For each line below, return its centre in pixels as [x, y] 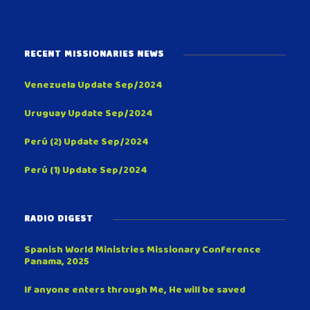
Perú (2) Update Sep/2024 [86, 143]
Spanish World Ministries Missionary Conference [143, 251]
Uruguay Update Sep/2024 [89, 115]
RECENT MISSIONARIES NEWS [94, 56]
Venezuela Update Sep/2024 [93, 86]
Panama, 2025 [57, 263]
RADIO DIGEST [59, 220]
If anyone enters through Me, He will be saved [135, 291]
